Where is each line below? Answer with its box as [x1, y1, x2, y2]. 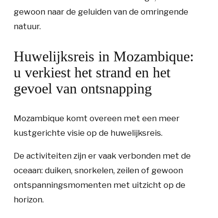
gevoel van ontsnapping [14, 80, 152, 96]
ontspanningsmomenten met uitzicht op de [14, 180, 185, 190]
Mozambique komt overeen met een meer [14, 113, 180, 123]
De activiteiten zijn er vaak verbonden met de [14, 151, 191, 161]
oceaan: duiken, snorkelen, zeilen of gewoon [14, 165, 183, 175]
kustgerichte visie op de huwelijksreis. [14, 128, 163, 138]
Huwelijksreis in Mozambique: [14, 48, 194, 64]
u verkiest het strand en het [14, 64, 170, 80]
